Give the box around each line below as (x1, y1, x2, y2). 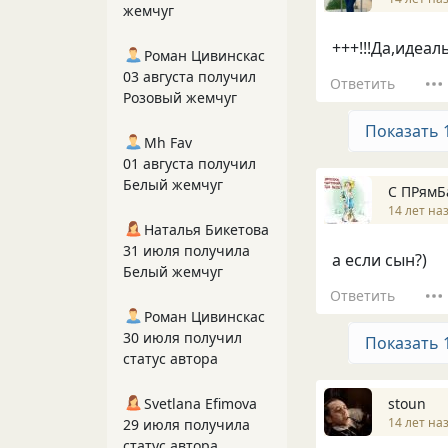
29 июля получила (123, 415, 250, 434)
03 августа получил (123, 67, 256, 86)
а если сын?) (332, 249, 427, 272)
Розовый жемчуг (123, 88, 237, 107)
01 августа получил (123, 154, 256, 173)
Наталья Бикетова (144, 220, 269, 239)
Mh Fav (144, 133, 192, 152)
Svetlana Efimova (144, 394, 257, 413)
